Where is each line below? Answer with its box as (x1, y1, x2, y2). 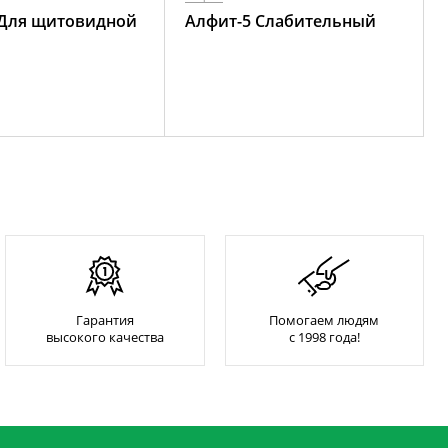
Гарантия (75, 311, 134, 329)
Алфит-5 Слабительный (185, 10, 376, 32)
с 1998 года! (288, 328, 360, 346)
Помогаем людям (269, 311, 380, 329)
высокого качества (45, 328, 164, 346)
